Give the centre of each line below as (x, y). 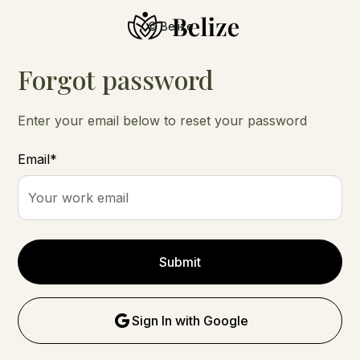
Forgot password (116, 79)
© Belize (171, 26)
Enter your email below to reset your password (163, 121)
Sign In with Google (190, 321)
